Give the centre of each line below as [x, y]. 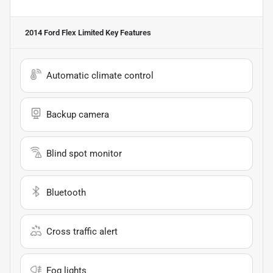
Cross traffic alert [82, 231]
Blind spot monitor [84, 153]
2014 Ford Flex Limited [64, 32]
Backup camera [78, 114]
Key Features [127, 32]
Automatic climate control [100, 75]
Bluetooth [66, 192]
